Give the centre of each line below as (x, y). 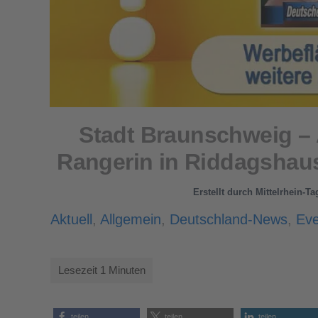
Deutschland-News (228, 219)
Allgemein (130, 219)
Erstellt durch (223, 192)
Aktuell (71, 219)
